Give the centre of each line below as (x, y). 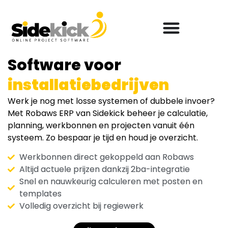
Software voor (64, 65)
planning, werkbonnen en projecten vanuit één (101, 125)
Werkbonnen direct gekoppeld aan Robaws (106, 157)
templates (40, 194)
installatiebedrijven (88, 85)
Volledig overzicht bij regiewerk (81, 206)
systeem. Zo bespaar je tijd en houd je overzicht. (103, 138)
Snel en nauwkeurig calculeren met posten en (111, 182)
